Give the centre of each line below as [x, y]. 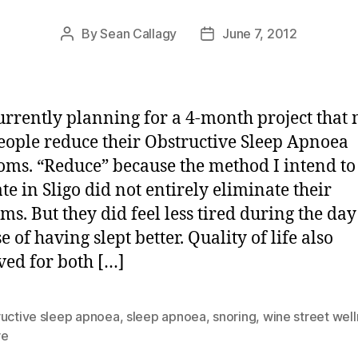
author [86, 54]
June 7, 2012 [260, 33]
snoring [235, 316]
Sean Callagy [139, 33]
